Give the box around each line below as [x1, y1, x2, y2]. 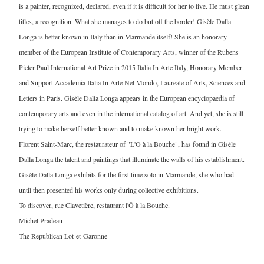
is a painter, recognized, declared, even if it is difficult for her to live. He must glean [19, 1, 249, 11]
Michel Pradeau [19, 216, 62, 226]
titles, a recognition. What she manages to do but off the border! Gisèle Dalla [19, 16, 231, 27]
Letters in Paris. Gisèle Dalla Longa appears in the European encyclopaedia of [19, 93, 235, 103]
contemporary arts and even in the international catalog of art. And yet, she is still [19, 108, 243, 118]
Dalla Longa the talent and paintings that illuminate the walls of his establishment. [19, 154, 245, 164]
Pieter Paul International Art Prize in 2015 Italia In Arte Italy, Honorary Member [19, 62, 242, 72]
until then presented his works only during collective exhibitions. [19, 185, 199, 195]
